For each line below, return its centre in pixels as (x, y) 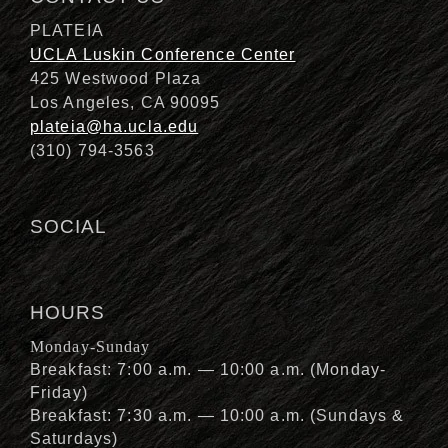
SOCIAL (68, 227)
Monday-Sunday (90, 347)
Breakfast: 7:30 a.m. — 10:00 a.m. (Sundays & (217, 416)
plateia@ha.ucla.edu (114, 127)
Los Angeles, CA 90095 (125, 103)
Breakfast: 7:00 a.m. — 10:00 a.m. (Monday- (208, 370)
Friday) (59, 393)
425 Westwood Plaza (116, 79)
